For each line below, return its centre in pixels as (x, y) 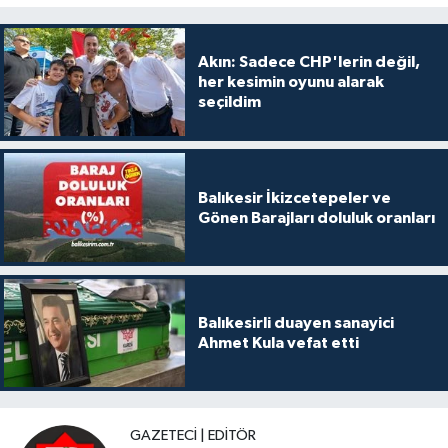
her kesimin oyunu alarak (290, 82)
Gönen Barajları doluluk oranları (316, 217)
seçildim (229, 102)
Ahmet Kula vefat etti (278, 342)
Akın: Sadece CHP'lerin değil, (308, 62)
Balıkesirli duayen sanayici (295, 322)
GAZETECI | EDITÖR (193, 436)
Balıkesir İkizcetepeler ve (294, 197)
